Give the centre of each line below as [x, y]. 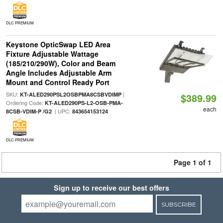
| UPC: [62, 111]
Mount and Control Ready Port [57, 82]
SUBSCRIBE [178, 204]
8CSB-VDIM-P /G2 [29, 111]
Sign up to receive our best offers [111, 188]
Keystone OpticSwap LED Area [58, 44]
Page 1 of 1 [193, 162]
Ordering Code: [25, 103]
